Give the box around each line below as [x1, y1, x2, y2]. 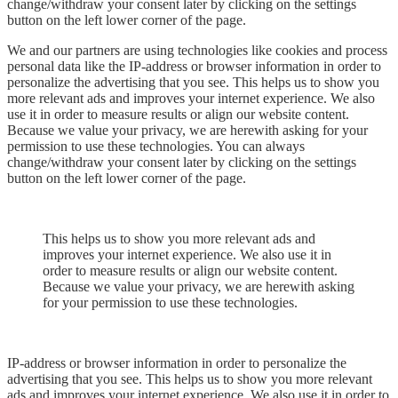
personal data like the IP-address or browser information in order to [7, 58, 381, 74]
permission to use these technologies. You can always [7, 138, 305, 154]
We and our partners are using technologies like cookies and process [7, 42, 387, 58]
